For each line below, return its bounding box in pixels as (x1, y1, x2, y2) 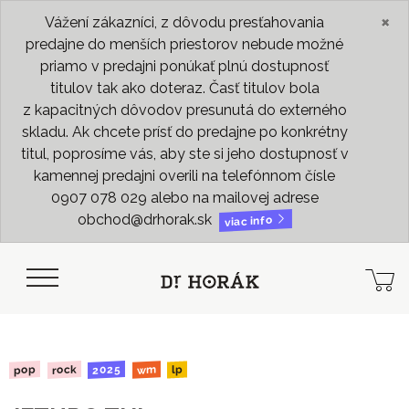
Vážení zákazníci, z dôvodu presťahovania (45, 14, 324, 31)
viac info (224, 213, 276, 229)
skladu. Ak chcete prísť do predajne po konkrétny (21, 123, 348, 141)
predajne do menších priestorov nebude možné (26, 36, 343, 53)
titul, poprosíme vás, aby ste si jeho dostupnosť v (20, 145, 349, 163)
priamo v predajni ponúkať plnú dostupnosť (40, 58, 329, 75)
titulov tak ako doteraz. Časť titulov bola (49, 79, 320, 97)
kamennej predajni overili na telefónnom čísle (34, 167, 335, 184)
